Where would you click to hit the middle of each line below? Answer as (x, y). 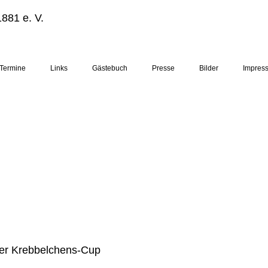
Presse (163, 68)
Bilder (209, 68)
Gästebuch (110, 68)
